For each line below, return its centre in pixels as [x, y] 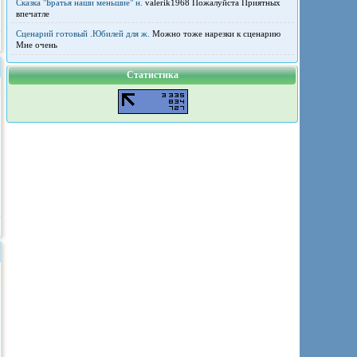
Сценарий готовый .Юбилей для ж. [82, 34]
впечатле [32, 14]
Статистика [152, 75]
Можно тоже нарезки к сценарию [215, 34]
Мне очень [36, 45]
